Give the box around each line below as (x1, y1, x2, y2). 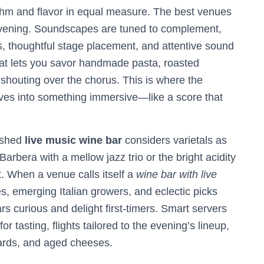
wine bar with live (136, 169, 217, 180)
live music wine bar (25, 134, 122, 146)
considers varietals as (122, 134, 227, 146)
